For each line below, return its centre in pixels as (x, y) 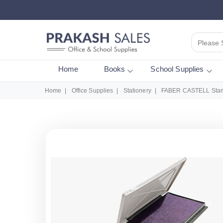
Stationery (137, 91)
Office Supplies (92, 91)
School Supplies (177, 69)
